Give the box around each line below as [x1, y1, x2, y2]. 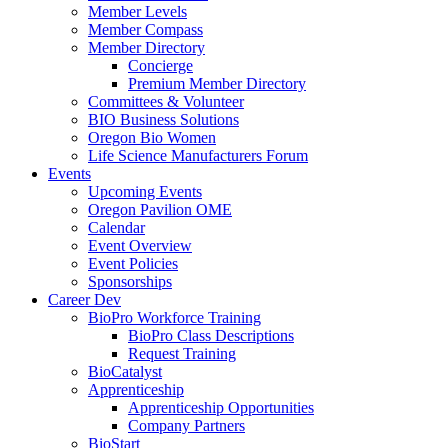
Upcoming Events [88, 183, 202, 200]
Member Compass [88, 21, 203, 38]
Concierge [128, 57, 193, 74]
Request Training [128, 345, 236, 362]
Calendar [88, 219, 145, 236]
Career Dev [48, 291, 121, 308]
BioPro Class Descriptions [128, 327, 294, 344]
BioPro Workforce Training [88, 309, 261, 326]
